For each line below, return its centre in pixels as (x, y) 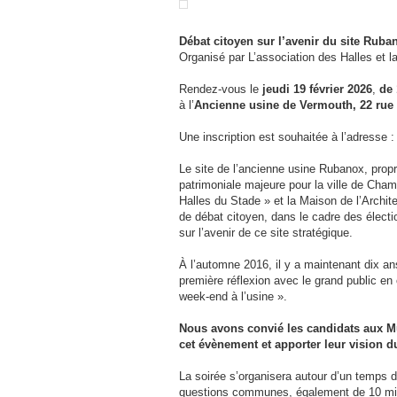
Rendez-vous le (221, 89)
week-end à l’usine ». (233, 296)
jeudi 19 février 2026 (317, 89)
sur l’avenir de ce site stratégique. (266, 233)
